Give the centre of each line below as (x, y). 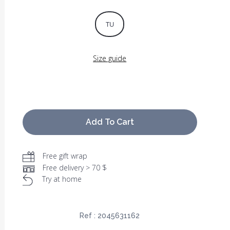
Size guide (110, 59)
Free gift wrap (65, 156)
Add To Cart (110, 122)
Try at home (62, 179)
